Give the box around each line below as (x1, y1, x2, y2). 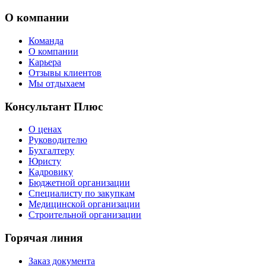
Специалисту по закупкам (28, 188, 135, 199)
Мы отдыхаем (28, 78, 85, 88)
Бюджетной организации (28, 178, 130, 188)
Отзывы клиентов (28, 67, 102, 78)
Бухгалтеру (28, 145, 74, 156)
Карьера (28, 56, 61, 67)
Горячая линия (5, 232, 83, 245)
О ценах (28, 124, 62, 135)
